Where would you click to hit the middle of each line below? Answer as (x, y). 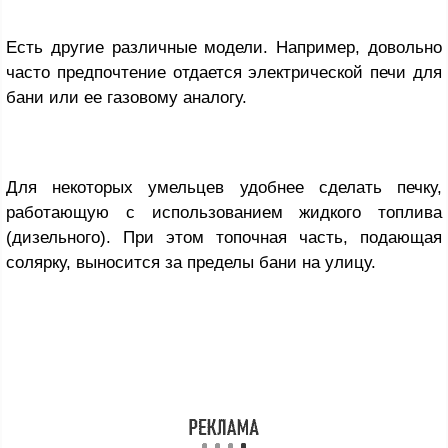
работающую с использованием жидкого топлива (224, 213)
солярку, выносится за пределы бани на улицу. (191, 263)
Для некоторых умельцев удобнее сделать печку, (224, 188)
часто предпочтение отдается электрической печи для (224, 73)
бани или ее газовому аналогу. (126, 98)
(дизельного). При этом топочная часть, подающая (224, 238)
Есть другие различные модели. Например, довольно (224, 48)
